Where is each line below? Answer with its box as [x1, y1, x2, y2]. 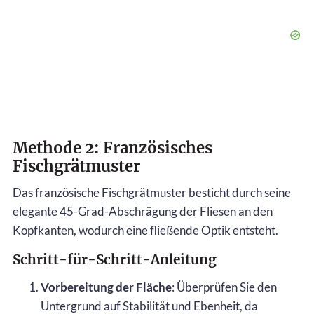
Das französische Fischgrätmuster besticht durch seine [13, 184, 291, 200]
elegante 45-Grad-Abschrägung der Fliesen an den [13, 203, 273, 219]
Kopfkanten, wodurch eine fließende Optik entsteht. [13, 222, 278, 238]
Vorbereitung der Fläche [41, 279, 172, 294]
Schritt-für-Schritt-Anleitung [13, 250, 217, 268]
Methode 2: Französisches [13, 137, 212, 158]
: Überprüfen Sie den [172, 279, 277, 294]
